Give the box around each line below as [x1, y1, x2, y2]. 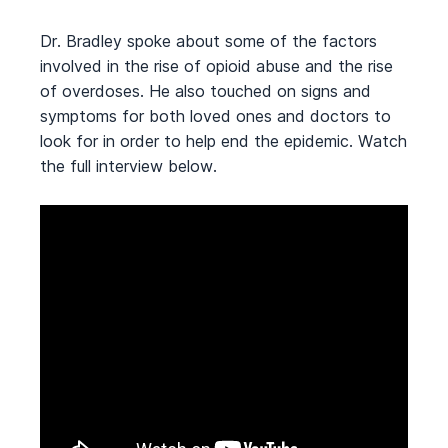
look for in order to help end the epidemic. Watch [40, 131, 407, 151]
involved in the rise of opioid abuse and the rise [40, 56, 393, 76]
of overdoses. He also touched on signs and [40, 81, 371, 101]
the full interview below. [40, 156, 217, 176]
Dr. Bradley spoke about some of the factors [40, 31, 377, 51]
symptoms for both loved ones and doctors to [40, 106, 391, 126]
